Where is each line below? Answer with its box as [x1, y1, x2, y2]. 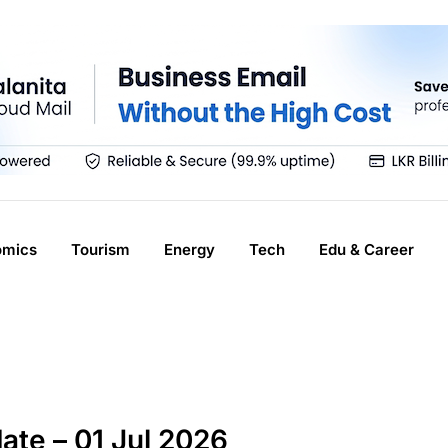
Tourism [71, 240, 130, 259]
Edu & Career [319, 240, 414, 259]
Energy [164, 240, 215, 259]
